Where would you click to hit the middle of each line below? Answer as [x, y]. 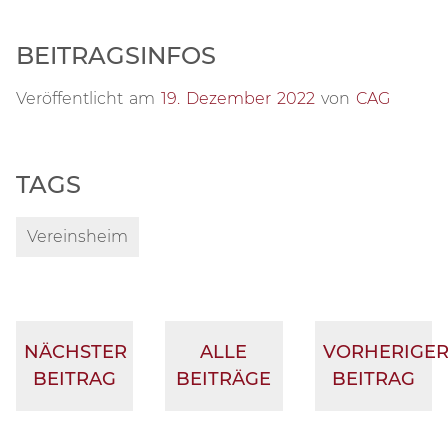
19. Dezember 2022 [238, 98]
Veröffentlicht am [88, 98]
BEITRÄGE [224, 378]
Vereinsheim [77, 236]
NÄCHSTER [75, 351]
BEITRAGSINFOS [116, 55]
